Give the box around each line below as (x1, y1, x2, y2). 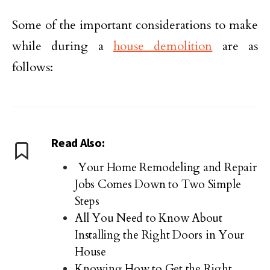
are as (212, 38, 259, 54)
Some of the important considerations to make (12, 17, 258, 33)
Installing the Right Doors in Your (75, 227, 245, 243)
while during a (12, 38, 113, 54)
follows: (12, 59, 53, 75)
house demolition (113, 38, 213, 54)
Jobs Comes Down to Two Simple (75, 177, 241, 192)
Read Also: (51, 135, 105, 150)
